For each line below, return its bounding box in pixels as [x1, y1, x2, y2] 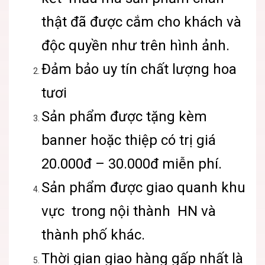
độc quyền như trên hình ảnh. [41, 37, 230, 54]
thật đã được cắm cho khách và [41, 14, 241, 31]
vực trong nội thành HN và [41, 203, 216, 220]
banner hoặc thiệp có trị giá [41, 132, 216, 149]
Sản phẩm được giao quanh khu [41, 179, 245, 196]
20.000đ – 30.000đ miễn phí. [41, 156, 222, 173]
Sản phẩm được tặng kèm [41, 108, 207, 125]
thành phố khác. [41, 227, 145, 244]
